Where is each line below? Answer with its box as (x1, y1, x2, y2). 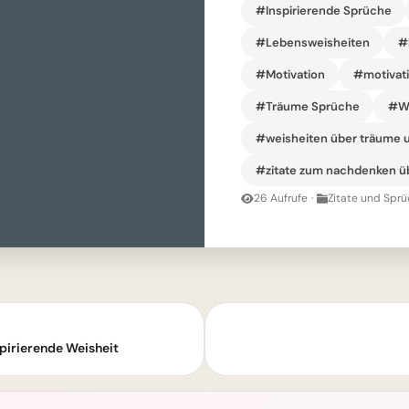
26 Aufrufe (254, 191, 308, 205)
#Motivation (255, 66, 325, 82)
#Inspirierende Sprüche (255, 2, 392, 18)
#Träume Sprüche (255, 98, 360, 114)
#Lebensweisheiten (255, 34, 370, 50)
